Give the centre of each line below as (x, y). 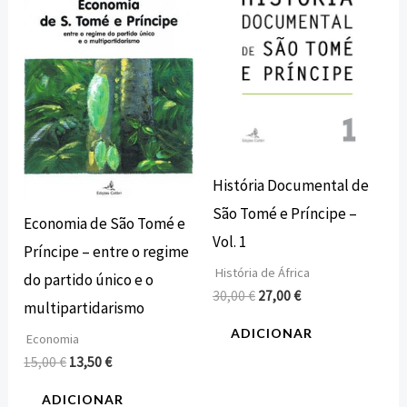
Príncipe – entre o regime (107, 252)
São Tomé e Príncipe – (285, 214)
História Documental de (291, 186)
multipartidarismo (84, 308)
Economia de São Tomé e (105, 224)
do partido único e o (89, 280)
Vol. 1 (229, 242)
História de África (261, 272)
